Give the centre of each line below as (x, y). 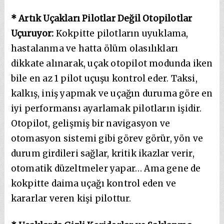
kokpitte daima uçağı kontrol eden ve (93, 183)
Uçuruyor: (32, 33)
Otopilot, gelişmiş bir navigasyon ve (90, 123)
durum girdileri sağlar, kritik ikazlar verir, (102, 153)
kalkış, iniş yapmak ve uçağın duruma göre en (112, 93)
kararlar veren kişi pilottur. (71, 198)
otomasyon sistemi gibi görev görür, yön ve (107, 138)
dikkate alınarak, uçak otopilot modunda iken (112, 63)
